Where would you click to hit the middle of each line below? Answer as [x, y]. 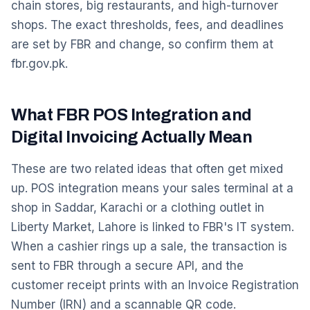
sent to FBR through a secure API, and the [127, 266]
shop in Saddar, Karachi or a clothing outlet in [138, 208]
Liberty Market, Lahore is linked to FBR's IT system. [153, 227]
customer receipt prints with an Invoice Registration [155, 285]
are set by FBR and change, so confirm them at [142, 44]
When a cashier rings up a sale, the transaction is [149, 246]
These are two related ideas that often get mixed [147, 169]
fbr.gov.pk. [39, 64]
